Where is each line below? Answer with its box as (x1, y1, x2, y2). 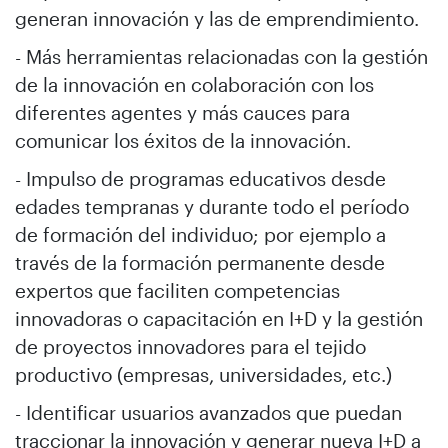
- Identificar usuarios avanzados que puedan (15, 401, 402, 424)
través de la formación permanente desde (15, 251, 385, 274)
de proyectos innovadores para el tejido (15, 335, 366, 358)
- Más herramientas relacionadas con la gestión (15, 45, 428, 68)
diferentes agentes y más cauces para (15, 101, 350, 124)
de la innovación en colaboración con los (15, 73, 374, 96)
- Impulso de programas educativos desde (15, 167, 386, 190)
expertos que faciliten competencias (15, 279, 340, 302)
